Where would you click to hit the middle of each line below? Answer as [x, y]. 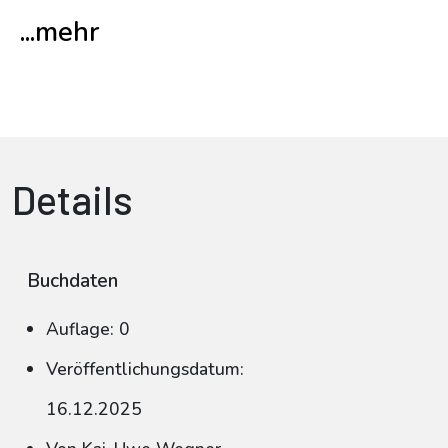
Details [72, 199]
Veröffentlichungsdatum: [145, 369]
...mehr [59, 32]
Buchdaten [72, 281]
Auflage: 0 [88, 329]
